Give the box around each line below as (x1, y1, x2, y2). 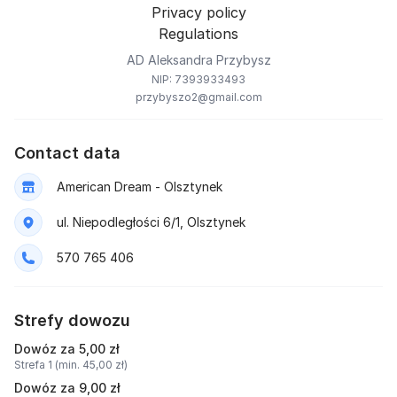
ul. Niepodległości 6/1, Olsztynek (57, 214, 245, 230)
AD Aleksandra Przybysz (126, 52, 271, 67)
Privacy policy (151, 4, 246, 21)
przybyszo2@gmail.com (135, 90, 262, 104)
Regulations (159, 25, 238, 43)
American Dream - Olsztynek (57, 179, 222, 194)
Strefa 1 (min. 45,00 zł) (14, 358, 128, 371)
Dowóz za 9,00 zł (14, 380, 121, 395)
